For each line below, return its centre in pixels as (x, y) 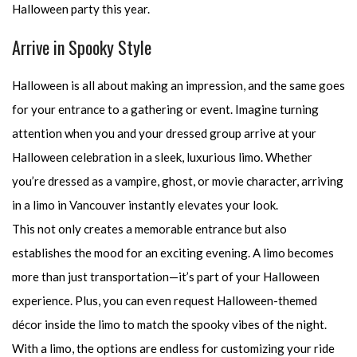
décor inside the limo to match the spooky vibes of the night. (169, 325)
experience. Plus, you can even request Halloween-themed (165, 301)
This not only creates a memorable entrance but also (149, 229)
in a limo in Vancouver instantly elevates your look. (145, 205)
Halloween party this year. (81, 9)
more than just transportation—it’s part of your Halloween (166, 277)
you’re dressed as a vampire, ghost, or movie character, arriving (178, 181)
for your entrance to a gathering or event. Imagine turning (165, 110)
